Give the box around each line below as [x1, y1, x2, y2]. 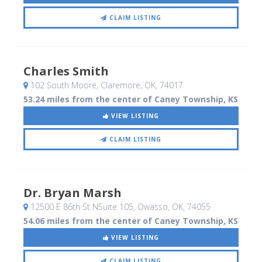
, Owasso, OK [133, 201, 183, 213]
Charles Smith [23, 63, 109, 80]
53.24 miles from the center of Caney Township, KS [23, 94, 238, 105]
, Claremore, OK [96, 80, 156, 91]
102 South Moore [28, 80, 96, 91]
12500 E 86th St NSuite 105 [28, 201, 133, 213]
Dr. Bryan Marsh [23, 185, 122, 201]
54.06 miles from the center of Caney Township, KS [23, 215, 238, 227]
